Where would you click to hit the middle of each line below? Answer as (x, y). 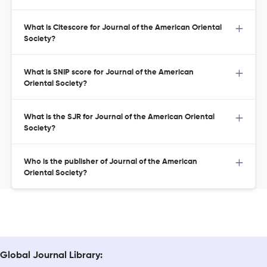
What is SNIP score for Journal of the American (109, 73)
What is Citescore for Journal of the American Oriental (123, 28)
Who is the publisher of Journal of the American (111, 162)
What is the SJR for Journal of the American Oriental (119, 117)
